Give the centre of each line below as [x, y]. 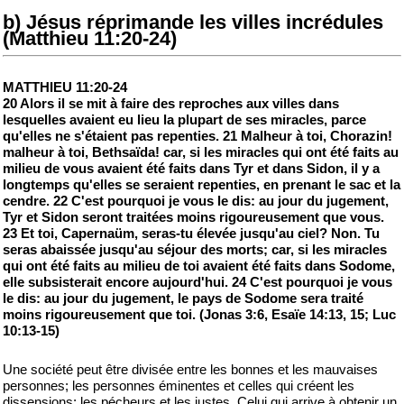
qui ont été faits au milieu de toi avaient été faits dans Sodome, [199, 266]
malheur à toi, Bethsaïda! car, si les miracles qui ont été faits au [201, 152]
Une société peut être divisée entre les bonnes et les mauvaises [190, 369]
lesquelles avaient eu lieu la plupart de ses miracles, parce [184, 119]
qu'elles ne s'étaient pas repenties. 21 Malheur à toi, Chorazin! [197, 136]
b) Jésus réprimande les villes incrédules [193, 22]
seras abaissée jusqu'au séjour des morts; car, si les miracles [195, 249]
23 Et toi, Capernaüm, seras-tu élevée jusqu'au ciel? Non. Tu [191, 233]
